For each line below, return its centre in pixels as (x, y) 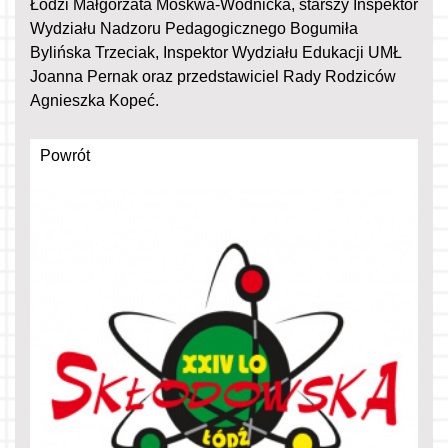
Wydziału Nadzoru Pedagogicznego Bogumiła (194, 28)
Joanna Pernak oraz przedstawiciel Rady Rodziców (213, 76)
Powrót (65, 155)
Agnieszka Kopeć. (94, 100)
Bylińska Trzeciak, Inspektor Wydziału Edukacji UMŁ (216, 52)
